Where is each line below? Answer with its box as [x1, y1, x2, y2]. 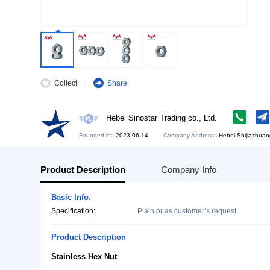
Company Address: [194, 209, 257, 217]
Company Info [191, 247, 258, 260]
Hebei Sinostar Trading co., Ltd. [126, 186, 259, 198]
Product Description [48, 247, 149, 260]
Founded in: [93, 209, 134, 217]
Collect [64, 145, 92, 155]
